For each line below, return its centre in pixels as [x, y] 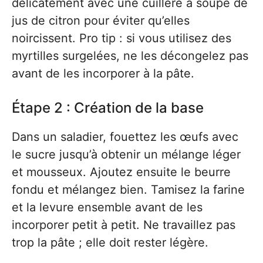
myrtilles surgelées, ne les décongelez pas [130, 56]
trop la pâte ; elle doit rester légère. [110, 243]
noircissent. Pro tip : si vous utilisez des [122, 38]
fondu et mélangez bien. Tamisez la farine [128, 190]
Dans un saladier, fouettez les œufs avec [125, 137]
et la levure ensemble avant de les [107, 208]
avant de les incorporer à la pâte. [103, 74]
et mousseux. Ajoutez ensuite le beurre [121, 172]
